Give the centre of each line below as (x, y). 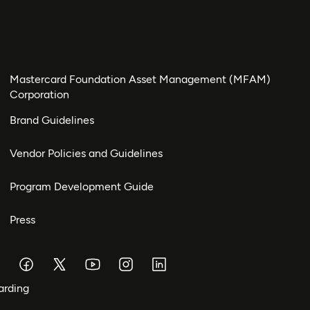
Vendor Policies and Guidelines (86, 153)
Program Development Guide (82, 186)
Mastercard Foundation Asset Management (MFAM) (140, 79)
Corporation (39, 94)
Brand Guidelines (52, 120)
